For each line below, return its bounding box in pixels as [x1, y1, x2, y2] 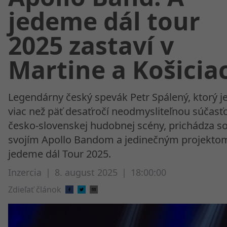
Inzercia [8, 166, 42, 178]
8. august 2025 [55, 166, 118, 178]
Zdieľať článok [8, 184, 61, 195]
